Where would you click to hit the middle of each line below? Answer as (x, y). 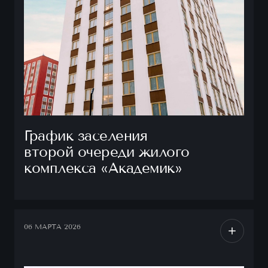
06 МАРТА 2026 (52, 227)
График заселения (86, 136)
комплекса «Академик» (103, 168)
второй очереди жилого (107, 152)
